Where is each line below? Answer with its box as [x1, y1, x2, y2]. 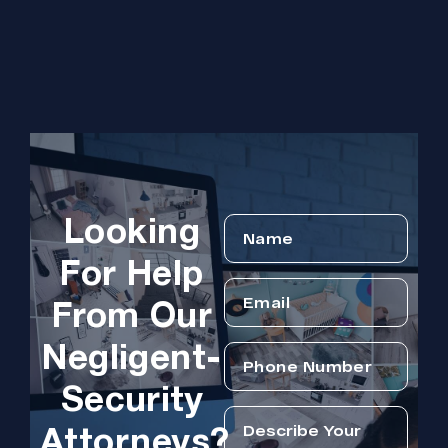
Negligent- [42, 343, 222, 376]
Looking [63, 217, 201, 250]
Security [60, 385, 204, 418]
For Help [60, 259, 204, 292]
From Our [51, 301, 213, 334]
